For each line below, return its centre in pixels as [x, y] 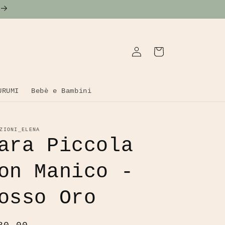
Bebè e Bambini [62, 91]
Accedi [136, 51]
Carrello [158, 51]
